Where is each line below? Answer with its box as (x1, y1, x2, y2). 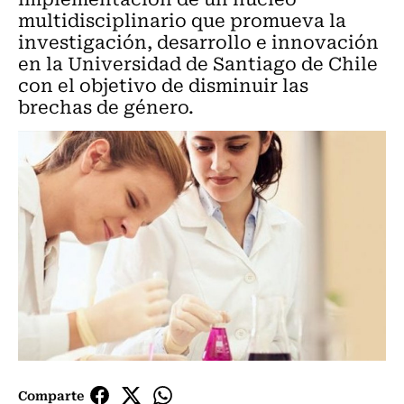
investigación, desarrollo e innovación (18, 27, 379, 55)
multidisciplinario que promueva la (18, 5, 346, 33)
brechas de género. (18, 92, 194, 120)
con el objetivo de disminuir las (18, 70, 308, 98)
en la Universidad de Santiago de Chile (18, 49, 378, 77)
